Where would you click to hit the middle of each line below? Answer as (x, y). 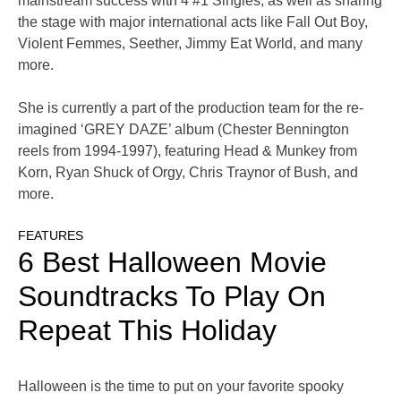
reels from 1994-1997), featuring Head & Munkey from (188, 151)
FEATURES (51, 236)
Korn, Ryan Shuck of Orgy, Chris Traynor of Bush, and (188, 173)
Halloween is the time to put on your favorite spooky (181, 387)
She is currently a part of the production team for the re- (191, 108)
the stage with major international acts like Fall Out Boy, (193, 22)
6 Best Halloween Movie (172, 263)
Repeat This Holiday (147, 331)
